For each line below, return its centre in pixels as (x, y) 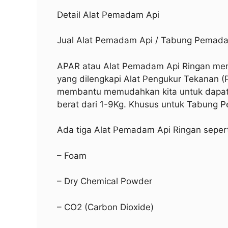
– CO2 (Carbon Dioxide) (105, 207)
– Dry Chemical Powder (105, 181)
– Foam (72, 155)
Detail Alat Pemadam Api (108, 15)
